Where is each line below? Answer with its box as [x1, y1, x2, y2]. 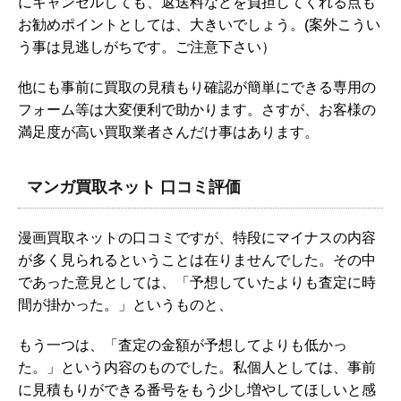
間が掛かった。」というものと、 [18, 295, 233, 314]
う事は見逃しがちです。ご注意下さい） [18, 38, 276, 56]
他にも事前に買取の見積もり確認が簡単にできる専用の [18, 78, 376, 97]
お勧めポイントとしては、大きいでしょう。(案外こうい [18, 15, 380, 34]
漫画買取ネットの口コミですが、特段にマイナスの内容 [18, 228, 376, 247]
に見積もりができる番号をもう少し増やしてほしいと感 [18, 380, 376, 399]
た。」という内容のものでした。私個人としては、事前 [18, 358, 376, 377]
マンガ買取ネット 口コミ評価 [27, 176, 241, 198]
